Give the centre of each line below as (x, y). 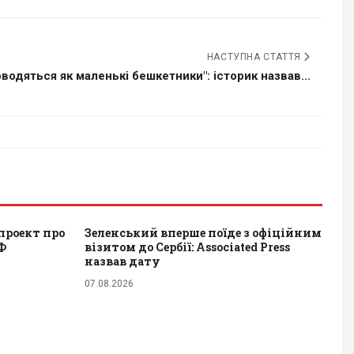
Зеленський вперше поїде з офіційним (203, 232)
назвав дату (122, 261)
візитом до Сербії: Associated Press (187, 247)
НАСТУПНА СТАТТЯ (255, 56)
